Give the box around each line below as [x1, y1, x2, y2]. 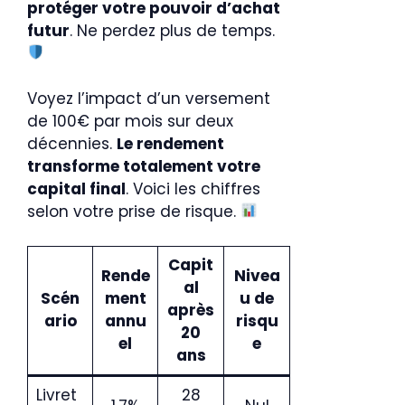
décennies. [27, 132, 117, 155]
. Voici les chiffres [126, 177, 260, 200]
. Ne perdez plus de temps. [70, 19, 275, 42]
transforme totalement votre [27, 155, 260, 177]
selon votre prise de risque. [27, 200, 240, 222]
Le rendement [117, 132, 224, 155]
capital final [27, 177, 126, 200]
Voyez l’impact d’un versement [27, 87, 270, 109]
